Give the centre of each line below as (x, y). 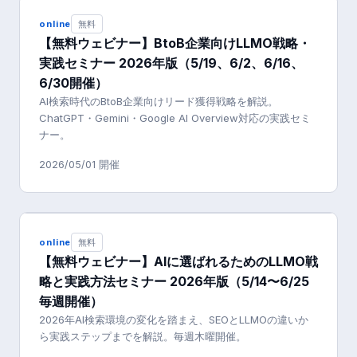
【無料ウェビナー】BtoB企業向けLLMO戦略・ (175, 43)
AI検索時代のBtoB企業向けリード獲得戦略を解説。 (159, 102)
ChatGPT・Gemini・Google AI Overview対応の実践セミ (175, 118)
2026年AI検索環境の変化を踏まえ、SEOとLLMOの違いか (174, 320)
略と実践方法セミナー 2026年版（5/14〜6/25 (174, 282)
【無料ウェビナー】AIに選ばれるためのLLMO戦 (178, 262)
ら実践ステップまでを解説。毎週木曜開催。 (143, 337)
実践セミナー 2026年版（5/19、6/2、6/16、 (171, 63)
